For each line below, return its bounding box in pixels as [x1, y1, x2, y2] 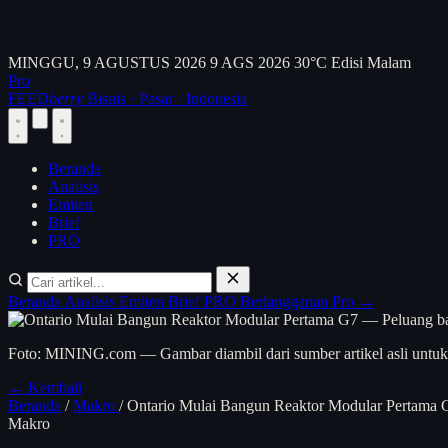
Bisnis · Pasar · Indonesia [87, 90, 247, 107]
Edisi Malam [331, 54, 411, 71]
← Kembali [8, 379, 82, 396]
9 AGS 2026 [210, 54, 290, 71]
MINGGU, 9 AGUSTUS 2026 [8, 54, 206, 71]
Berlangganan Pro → [240, 293, 374, 310]
